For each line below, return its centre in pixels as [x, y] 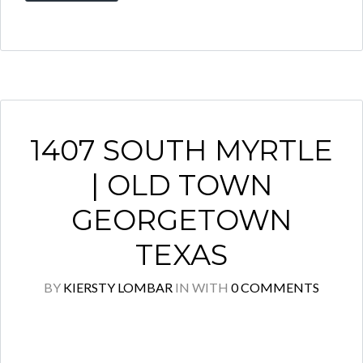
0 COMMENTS [275, 287]
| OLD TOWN [181, 185]
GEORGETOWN [181, 220]
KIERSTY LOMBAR [118, 287]
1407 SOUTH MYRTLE [181, 150]
